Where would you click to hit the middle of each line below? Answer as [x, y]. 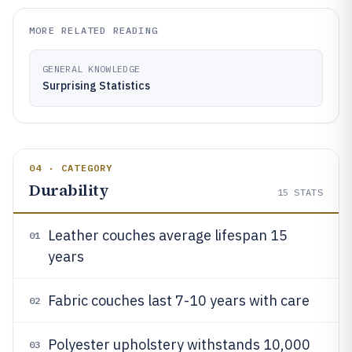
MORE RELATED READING [93, 30]
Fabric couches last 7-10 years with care [179, 301]
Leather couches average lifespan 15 [168, 235]
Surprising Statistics [96, 86]
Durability [69, 190]
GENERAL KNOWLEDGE [92, 69]
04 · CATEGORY [71, 168]
